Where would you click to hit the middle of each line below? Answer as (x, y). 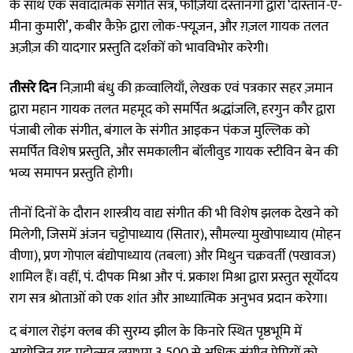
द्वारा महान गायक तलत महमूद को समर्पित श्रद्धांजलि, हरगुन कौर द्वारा (172, 109)
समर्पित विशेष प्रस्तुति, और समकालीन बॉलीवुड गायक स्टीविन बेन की (174, 152)
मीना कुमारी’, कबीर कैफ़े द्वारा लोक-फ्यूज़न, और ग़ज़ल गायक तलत (169, 26)
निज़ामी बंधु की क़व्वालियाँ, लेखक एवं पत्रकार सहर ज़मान (195, 88)
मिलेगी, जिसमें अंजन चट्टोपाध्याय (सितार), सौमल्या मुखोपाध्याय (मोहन (175, 234)
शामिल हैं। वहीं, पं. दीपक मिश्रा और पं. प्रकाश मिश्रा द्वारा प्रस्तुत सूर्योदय (174, 277)
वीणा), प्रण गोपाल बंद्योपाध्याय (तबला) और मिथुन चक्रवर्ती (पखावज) (173, 256)
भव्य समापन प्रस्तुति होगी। (72, 173)
